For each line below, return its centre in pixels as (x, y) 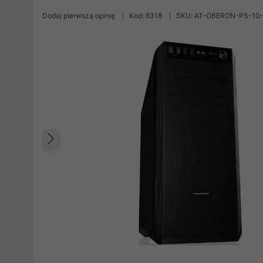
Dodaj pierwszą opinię (79, 16)
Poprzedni (95, 151)
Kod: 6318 (146, 16)
